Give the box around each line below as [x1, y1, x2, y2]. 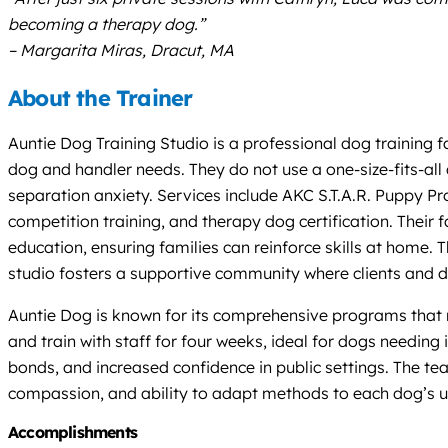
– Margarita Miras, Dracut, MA [8, 39, 234, 60]
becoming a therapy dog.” [8, 13, 205, 34]
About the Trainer [8, 83, 193, 112]
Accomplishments [8, 421, 137, 442]
